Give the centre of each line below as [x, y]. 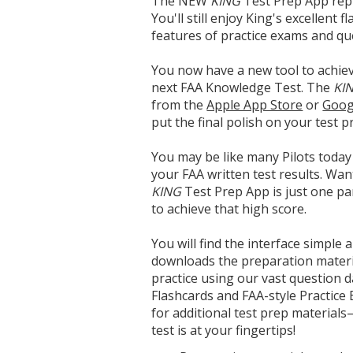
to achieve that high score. [229, 209]
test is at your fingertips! [224, 331]
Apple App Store [255, 105]
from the [179, 105]
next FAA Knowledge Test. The [243, 88]
